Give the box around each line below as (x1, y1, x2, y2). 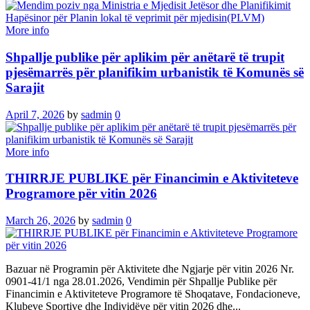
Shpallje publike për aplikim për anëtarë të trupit (6, 49, 284, 64)
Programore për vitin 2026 (6, 186, 157, 201)
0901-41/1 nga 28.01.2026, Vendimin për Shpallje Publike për (6, 275, 277, 287)
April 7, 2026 (6, 108, 64, 120)
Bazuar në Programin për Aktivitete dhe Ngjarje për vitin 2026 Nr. (6, 262, 294, 275)
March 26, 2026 (6, 214, 75, 226)
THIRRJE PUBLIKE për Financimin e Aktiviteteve (6, 171, 298, 186)
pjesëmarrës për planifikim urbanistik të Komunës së (6, 64, 304, 80)
